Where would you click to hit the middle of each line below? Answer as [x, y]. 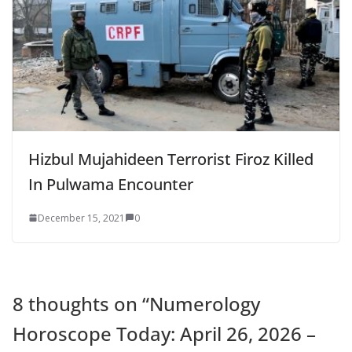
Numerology [205, 303]
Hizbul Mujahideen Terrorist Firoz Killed [171, 159]
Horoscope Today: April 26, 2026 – [164, 333]
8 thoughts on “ [81, 303]
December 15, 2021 [81, 218]
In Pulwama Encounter [111, 184]
